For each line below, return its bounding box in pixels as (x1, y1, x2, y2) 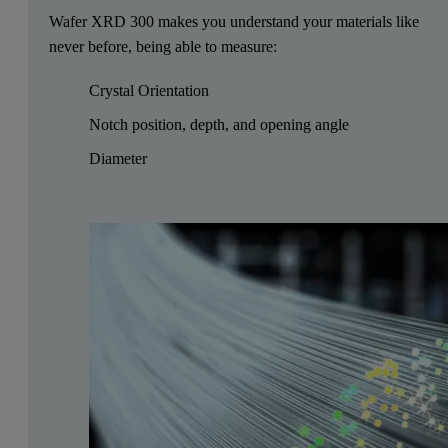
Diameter (88, 150, 147, 168)
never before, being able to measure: (48, 37, 277, 55)
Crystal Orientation (88, 82, 209, 100)
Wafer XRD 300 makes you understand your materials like (48, 12, 419, 30)
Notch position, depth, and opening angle (88, 116, 349, 134)
